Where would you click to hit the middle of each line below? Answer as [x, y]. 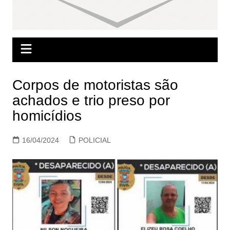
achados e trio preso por [91, 101]
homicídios [47, 116]
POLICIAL [94, 140]
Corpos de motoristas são [95, 85]
